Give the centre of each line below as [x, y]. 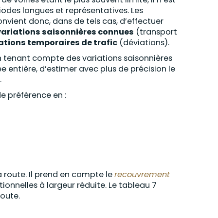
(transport [155, 32]
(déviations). [143, 43]
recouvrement [142, 175]
